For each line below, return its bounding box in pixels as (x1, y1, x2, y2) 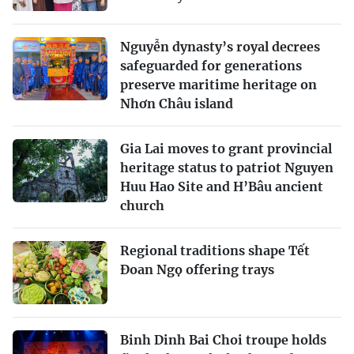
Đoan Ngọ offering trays (120, 262, 274, 278)
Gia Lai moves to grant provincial (120, 141, 332, 157)
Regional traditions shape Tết (120, 243, 310, 259)
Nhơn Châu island (120, 96, 233, 112)
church (120, 198, 164, 214)
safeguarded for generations (120, 58, 302, 74)
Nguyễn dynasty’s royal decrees (120, 39, 320, 55)
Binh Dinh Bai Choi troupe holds (120, 332, 326, 348)
